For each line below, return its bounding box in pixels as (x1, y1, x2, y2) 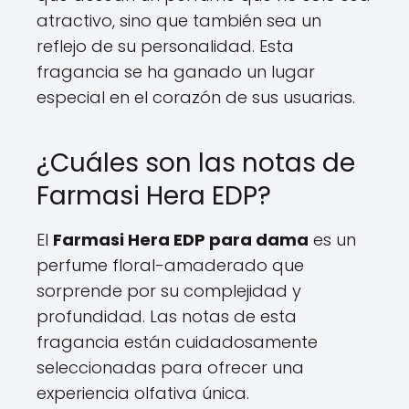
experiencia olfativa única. (37, 381, 249, 404)
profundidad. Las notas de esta (37, 304, 297, 328)
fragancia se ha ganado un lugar (37, 59, 315, 83)
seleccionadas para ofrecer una (37, 355, 304, 379)
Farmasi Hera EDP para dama (53, 227, 309, 251)
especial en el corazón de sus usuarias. (37, 85, 355, 109)
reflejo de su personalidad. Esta (37, 34, 294, 58)
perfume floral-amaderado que (37, 253, 304, 277)
